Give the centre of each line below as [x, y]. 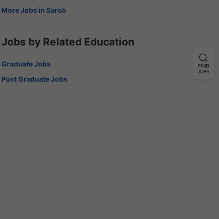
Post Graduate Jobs [34, 79]
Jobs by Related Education [68, 42]
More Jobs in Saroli [33, 10]
